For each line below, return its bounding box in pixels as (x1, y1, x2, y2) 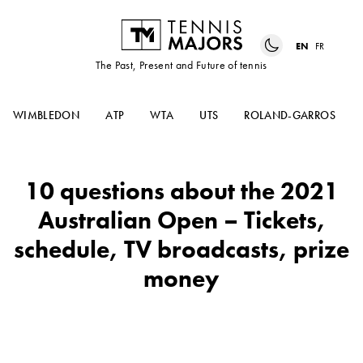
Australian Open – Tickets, (37, 205, 326, 237)
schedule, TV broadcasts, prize (14, 234, 349, 266)
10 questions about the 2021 (24, 176, 339, 207)
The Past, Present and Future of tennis (96, 58, 267, 73)
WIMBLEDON (13, 108, 80, 123)
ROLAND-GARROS (244, 108, 335, 123)
